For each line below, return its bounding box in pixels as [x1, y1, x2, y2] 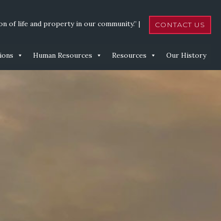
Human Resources [33, 51, 92, 60]
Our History [166, 51, 206, 60]
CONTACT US [155, 20, 205, 29]
